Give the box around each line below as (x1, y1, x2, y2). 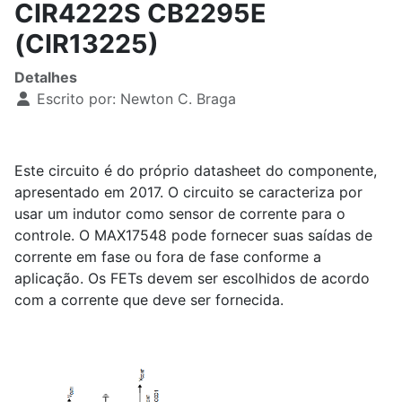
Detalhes (14, 68, 77, 86)
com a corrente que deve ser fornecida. (14, 291, 284, 309)
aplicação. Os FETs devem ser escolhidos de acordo (14, 269, 370, 287)
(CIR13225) (14, 28, 159, 59)
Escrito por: (32, 90, 120, 108)
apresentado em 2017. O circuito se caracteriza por (14, 183, 363, 201)
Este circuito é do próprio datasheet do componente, (14, 162, 377, 179)
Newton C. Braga (120, 90, 236, 108)
